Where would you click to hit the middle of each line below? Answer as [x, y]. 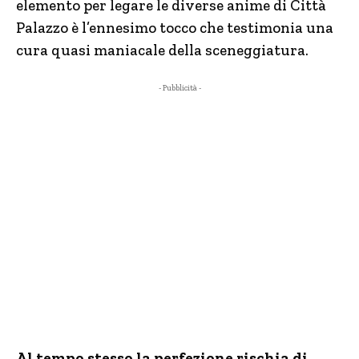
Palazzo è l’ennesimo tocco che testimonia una [175, 28]
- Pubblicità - [179, 88]
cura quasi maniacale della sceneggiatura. [162, 50]
